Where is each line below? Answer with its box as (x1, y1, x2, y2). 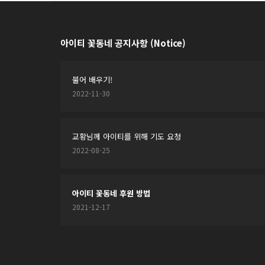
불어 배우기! (72, 74, 112, 85)
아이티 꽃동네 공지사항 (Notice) (60, 37, 186, 49)
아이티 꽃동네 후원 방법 (72, 188, 150, 199)
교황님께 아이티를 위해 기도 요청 (72, 131, 181, 142)
